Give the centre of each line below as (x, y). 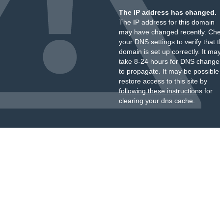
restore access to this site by (163, 81)
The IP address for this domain (166, 22)
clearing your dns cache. (157, 101)
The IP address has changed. (167, 12)
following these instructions (160, 91)
